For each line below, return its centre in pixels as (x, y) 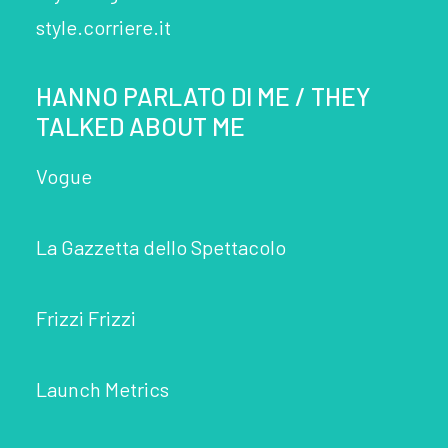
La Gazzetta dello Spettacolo (161, 247)
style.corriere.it (103, 27)
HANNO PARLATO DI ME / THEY (203, 96)
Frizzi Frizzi (86, 318)
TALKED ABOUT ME (140, 126)
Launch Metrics (102, 389)
